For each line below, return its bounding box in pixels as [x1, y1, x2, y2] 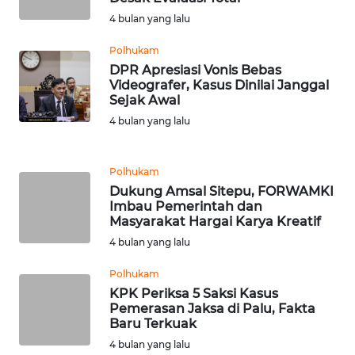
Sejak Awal [109, 92, 180, 108]
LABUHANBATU [32, 317, 103, 331]
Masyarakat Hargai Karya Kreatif [109, 213, 321, 229]
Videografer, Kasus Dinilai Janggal [109, 77, 329, 93]
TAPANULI [32, 49, 78, 63]
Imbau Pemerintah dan [109, 198, 262, 214]
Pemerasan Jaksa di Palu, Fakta [109, 300, 315, 316]
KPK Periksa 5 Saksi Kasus [109, 285, 278, 301]
